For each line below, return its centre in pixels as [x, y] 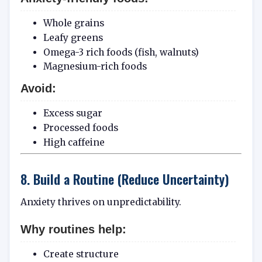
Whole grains [73, 23]
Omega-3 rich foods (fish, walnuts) [121, 52]
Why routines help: [73, 230]
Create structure [81, 254]
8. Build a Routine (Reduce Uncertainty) [125, 178]
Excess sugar [73, 113]
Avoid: [38, 89]
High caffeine [74, 143]
